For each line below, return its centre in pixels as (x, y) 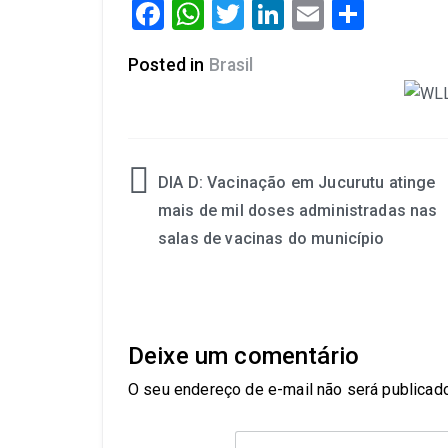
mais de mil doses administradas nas (298, 210)
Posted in (168, 64)
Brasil (231, 64)
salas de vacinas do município (271, 238)
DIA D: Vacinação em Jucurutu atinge (297, 182)
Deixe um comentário (244, 355)
